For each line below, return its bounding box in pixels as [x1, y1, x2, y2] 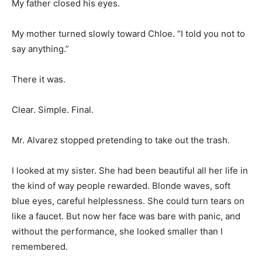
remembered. [12, 240, 68, 252]
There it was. [12, 73, 65, 85]
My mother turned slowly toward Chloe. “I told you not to [12, 27, 245, 39]
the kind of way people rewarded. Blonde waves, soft [12, 180, 230, 191]
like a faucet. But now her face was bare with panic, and [12, 210, 240, 222]
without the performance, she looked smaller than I [12, 225, 223, 237]
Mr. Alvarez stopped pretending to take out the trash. [12, 134, 230, 146]
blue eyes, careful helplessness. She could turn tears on [12, 195, 244, 206]
